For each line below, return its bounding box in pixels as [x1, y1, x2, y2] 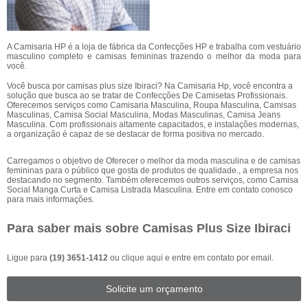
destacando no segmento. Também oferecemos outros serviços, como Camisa [7, 175, 298, 185]
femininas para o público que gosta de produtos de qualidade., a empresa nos [7, 166, 298, 175]
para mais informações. [7, 195, 94, 204]
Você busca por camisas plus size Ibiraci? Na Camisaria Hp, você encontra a [7, 81, 293, 91]
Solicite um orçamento [105, 283, 203, 294]
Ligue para [7, 253, 49, 263]
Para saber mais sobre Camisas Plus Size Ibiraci [7, 221, 291, 235]
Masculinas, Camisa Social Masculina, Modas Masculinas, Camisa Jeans [7, 110, 280, 120]
